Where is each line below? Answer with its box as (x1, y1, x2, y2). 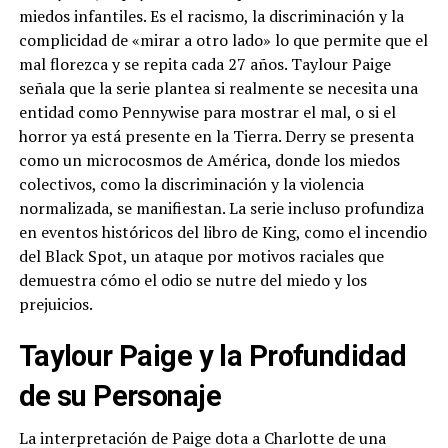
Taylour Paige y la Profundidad (18, 339, 407, 374)
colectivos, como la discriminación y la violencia (18, 173, 364, 196)
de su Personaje (18, 379, 222, 414)
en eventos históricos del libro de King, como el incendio (18, 221, 427, 244)
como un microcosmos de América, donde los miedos (18, 149, 400, 172)
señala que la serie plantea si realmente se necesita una (18, 77, 418, 100)
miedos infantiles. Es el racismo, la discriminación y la (18, 5, 404, 28)
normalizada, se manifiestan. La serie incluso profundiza (18, 197, 424, 220)
